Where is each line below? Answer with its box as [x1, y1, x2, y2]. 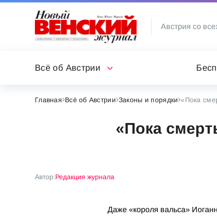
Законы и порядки [118, 96, 178, 104]
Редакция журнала [55, 173, 114, 181]
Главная [35, 96, 62, 104]
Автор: [35, 173, 55, 181]
